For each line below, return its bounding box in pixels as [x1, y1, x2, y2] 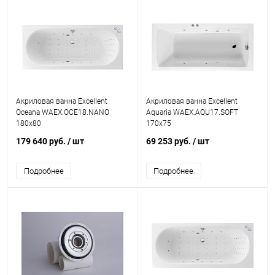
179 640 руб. [16, 136, 68, 146]
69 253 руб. [145, 136, 193, 146]
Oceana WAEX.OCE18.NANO [16, 108, 109, 117]
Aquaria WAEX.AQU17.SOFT [145, 108, 238, 117]
